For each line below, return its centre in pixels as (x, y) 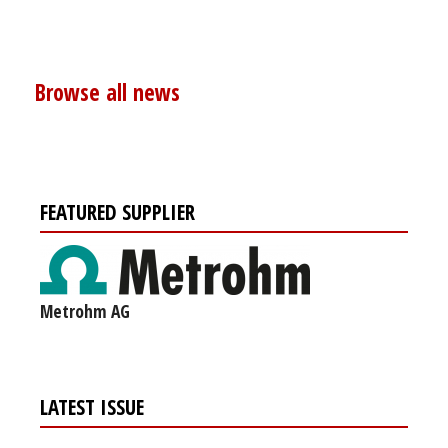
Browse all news (107, 93)
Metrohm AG (85, 311)
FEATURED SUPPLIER (117, 212)
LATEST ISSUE (92, 407)
